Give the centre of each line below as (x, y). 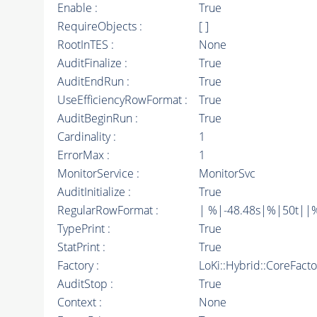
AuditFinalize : (92, 63)
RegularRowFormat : (108, 211)
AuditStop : (85, 284)
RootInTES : (85, 45)
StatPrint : (81, 247)
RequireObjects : (99, 27)
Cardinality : (86, 137)
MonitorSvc (227, 174)
